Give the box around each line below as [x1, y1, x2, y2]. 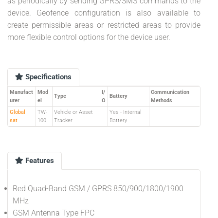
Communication [151, 89, 189, 95]
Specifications [23, 73, 72, 81]
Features [23, 156, 54, 165]
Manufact [10, 89, 33, 95]
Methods [151, 97, 172, 104]
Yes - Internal [109, 109, 141, 115]
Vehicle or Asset [54, 109, 93, 115]
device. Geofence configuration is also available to [7, 8, 200, 18]
